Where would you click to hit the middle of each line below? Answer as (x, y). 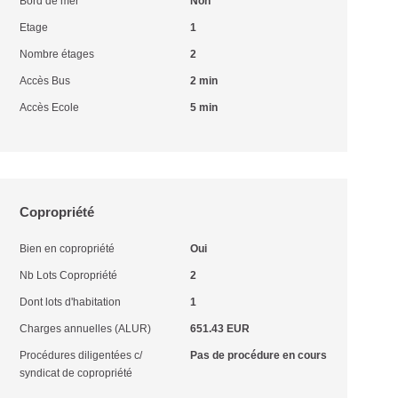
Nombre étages (57, 54)
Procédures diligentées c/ (81, 355)
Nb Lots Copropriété (69, 275)
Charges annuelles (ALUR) (86, 329)
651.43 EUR (219, 329)
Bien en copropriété (68, 249)
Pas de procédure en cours (258, 355)
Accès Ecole (50, 107)
